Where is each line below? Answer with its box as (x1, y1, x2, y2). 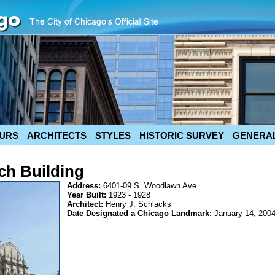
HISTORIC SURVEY (139, 130, 224, 141)
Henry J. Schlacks (106, 199, 171, 209)
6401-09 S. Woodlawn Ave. (103, 181, 199, 190)
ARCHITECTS (27, 130, 87, 141)
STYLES (95, 130, 131, 141)
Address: (67, 181, 103, 190)
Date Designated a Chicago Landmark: (67, 209, 214, 218)
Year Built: (67, 190, 109, 199)
